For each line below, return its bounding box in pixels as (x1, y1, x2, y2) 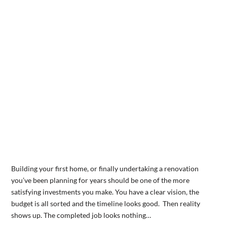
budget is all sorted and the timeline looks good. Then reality (11, 199, 200, 208)
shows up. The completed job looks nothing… (11, 211, 151, 220)
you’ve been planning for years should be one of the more (11, 176, 190, 185)
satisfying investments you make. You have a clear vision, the (11, 187, 199, 197)
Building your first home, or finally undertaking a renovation (11, 164, 199, 173)
